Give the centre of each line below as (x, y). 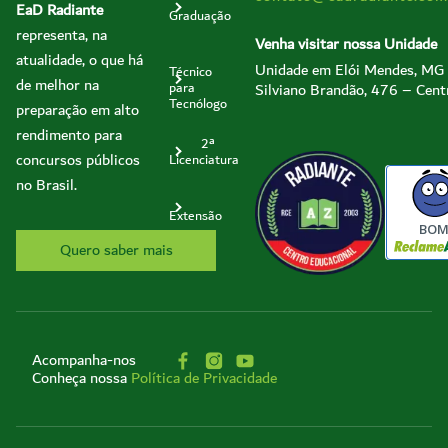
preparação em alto (77, 110)
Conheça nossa (81, 377)
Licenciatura (204, 160)
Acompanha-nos (84, 359)
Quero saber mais (116, 250)
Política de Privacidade (204, 377)
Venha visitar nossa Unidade (346, 44)
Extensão (196, 216)
